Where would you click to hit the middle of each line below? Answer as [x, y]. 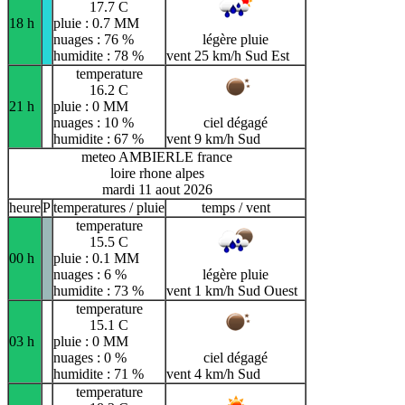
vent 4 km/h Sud [213, 374]
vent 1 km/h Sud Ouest [232, 291]
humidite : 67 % [99, 139]
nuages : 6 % [90, 275]
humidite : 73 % [99, 291]
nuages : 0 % [90, 358]
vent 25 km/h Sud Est [228, 56]
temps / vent [235, 208]
